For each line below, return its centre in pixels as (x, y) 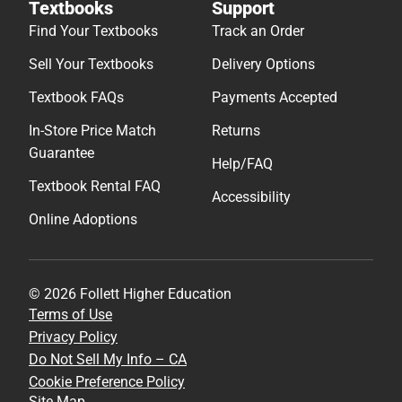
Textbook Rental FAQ (95, 186)
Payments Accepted (275, 97)
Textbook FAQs (76, 97)
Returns (236, 130)
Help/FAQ (242, 163)
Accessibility (251, 197)
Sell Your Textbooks (91, 64)
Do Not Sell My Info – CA (108, 359)
